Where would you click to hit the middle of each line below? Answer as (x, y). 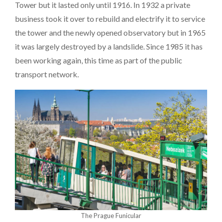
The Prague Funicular (111, 216)
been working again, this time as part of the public (99, 60)
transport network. (47, 74)
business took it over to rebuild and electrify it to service (110, 18)
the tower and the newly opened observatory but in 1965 (110, 32)
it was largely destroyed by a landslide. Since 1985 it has (109, 46)
